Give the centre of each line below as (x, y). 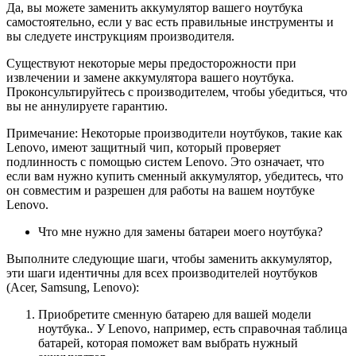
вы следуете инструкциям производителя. (120, 36)
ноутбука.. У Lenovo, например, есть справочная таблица (193, 328)
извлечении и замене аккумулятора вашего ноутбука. (150, 77)
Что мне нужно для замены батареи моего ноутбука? (180, 231)
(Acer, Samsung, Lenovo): (73, 287)
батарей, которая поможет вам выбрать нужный (168, 342)
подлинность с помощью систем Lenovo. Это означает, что (165, 161)
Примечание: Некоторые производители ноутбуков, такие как (174, 133)
